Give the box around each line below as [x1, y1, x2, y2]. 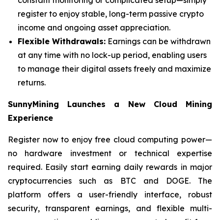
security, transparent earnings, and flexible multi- [8, 203, 212, 213]
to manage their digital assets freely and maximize [18, 63, 211, 74]
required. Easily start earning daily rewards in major [8, 162, 212, 172]
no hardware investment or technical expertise [8, 148, 212, 158]
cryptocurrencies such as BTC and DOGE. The [8, 175, 212, 186]
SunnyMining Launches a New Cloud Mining [8, 99, 212, 109]
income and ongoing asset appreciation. [18, 22, 170, 32]
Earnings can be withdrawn [106, 36, 211, 46]
